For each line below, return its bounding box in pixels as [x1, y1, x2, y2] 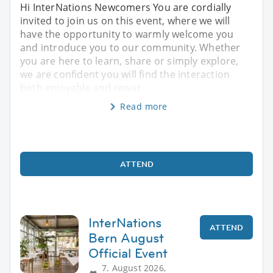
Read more [120, 101, 168, 113]
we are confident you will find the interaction [20, 68, 230, 82]
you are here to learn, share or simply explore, [20, 54, 239, 68]
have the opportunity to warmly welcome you [20, 27, 234, 41]
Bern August [88, 229, 164, 247]
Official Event [88, 244, 168, 263]
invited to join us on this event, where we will [20, 14, 230, 28]
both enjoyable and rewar [20, 81, 141, 95]
